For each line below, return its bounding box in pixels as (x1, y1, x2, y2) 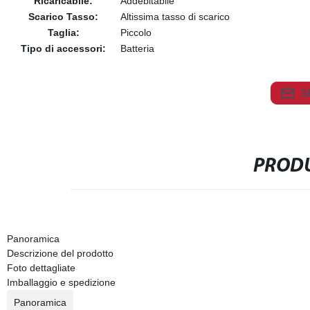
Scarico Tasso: (28, 11, 99, 22)
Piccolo (120, 27, 152, 38)
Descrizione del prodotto (6, 248, 113, 259)
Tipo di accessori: (21, 43, 107, 54)
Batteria (120, 43, 154, 54)
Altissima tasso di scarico (120, 11, 230, 22)
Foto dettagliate (6, 262, 75, 273)
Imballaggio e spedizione (6, 277, 116, 288)
